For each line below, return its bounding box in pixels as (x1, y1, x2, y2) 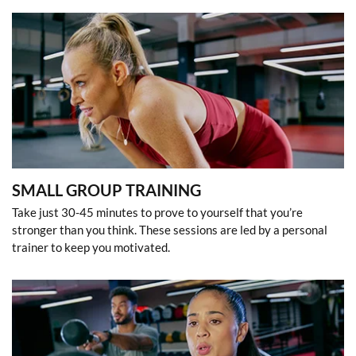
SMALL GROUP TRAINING (12, 180, 201, 199)
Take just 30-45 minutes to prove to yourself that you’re (12, 204, 303, 219)
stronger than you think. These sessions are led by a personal (12, 222, 327, 237)
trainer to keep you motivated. (12, 239, 170, 254)
